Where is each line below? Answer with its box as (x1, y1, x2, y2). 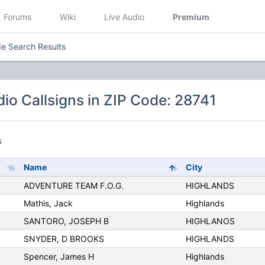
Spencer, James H (23, 251, 94, 262)
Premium (173, 11, 209, 22)
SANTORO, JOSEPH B (23, 216, 109, 227)
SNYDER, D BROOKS (23, 234, 104, 244)
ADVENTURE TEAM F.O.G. (23, 180, 124, 191)
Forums (4, 11, 31, 22)
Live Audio (104, 11, 144, 22)
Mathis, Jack (23, 198, 73, 209)
